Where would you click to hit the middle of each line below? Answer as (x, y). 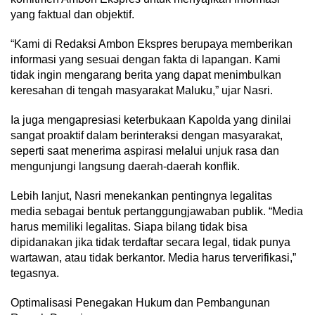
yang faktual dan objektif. (72, 14)
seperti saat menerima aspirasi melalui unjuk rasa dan (145, 150)
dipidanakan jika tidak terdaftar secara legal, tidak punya (150, 242)
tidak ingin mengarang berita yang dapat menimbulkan (146, 75)
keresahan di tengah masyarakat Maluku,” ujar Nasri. (142, 90)
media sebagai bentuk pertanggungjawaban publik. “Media (157, 211)
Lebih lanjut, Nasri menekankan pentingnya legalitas (141, 195)
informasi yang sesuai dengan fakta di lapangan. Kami (146, 59)
